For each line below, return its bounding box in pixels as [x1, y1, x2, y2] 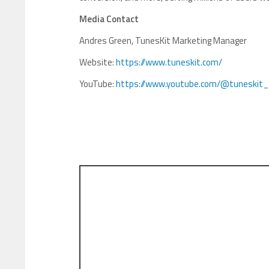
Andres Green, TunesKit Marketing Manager [79, 33, 247, 47]
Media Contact [79, 11, 139, 26]
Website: [79, 55, 116, 69]
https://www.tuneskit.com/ [116, 55, 222, 69]
